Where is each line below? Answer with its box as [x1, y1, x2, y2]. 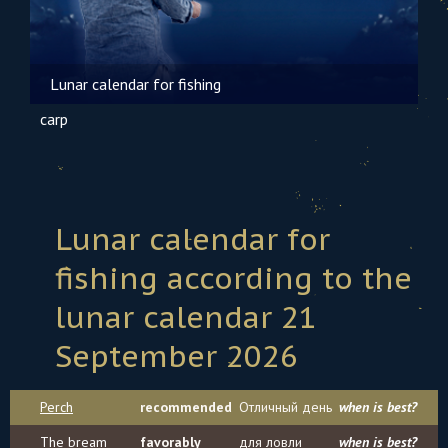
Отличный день [239, 398, 333, 416]
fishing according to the [55, 258, 412, 297]
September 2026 [55, 336, 298, 375]
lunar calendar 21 [55, 297, 317, 336]
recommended [139, 398, 232, 416]
